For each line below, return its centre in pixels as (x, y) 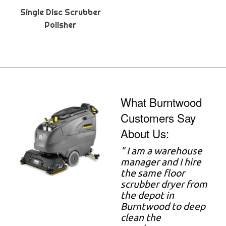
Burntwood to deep (163, 206)
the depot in (147, 195)
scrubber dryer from (164, 184)
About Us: (145, 133)
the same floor (153, 173)
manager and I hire (161, 162)
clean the (141, 217)
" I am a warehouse (161, 151)
